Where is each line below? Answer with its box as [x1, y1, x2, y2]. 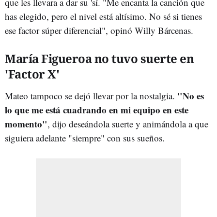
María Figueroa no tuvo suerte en [5, 50, 194, 66]
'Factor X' [5, 65, 59, 82]
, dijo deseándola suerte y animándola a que [47, 117, 208, 130]
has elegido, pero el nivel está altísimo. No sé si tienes [5, 10, 202, 22]
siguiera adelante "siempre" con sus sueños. [5, 131, 170, 144]
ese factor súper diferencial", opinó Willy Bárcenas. [5, 24, 193, 36]
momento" [5, 117, 47, 130]
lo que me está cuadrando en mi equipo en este [5, 103, 188, 116]
